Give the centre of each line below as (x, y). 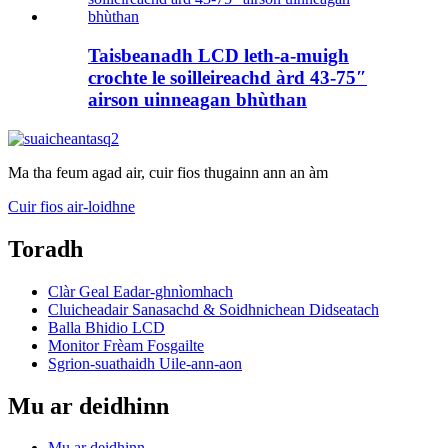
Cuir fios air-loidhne (71, 206)
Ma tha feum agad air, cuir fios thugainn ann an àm (168, 172)
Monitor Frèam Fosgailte (126, 345)
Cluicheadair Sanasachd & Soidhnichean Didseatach (213, 309)
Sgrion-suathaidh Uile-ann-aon (145, 363)
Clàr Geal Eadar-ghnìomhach (140, 291)
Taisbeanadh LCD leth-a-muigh (218, 56)
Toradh (45, 248)
